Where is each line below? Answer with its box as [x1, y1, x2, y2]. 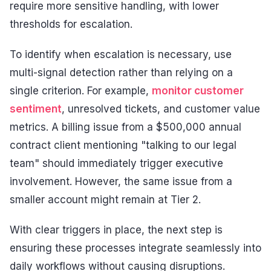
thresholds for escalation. [10, 18, 132, 31]
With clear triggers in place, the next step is [10, 223, 223, 236]
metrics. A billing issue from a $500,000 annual [10, 121, 241, 134]
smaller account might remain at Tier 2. [10, 194, 201, 206]
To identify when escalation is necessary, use [10, 48, 232, 61]
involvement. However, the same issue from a [10, 175, 232, 188]
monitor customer [152, 85, 244, 97]
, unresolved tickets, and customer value [62, 103, 260, 116]
